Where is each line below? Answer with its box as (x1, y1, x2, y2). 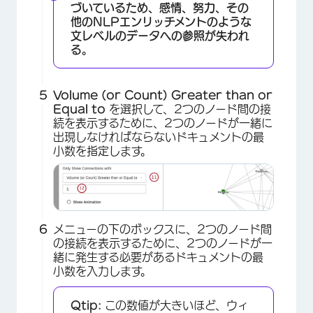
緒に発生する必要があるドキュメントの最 (53, 252, 263, 263)
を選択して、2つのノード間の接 (109, 103, 271, 115)
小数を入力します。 (53, 265, 152, 277)
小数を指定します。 (53, 145, 152, 157)
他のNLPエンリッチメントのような (71, 16, 252, 28)
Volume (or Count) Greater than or (53, 89, 272, 101)
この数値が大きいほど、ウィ (101, 300, 249, 312)
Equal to (53, 103, 109, 115)
